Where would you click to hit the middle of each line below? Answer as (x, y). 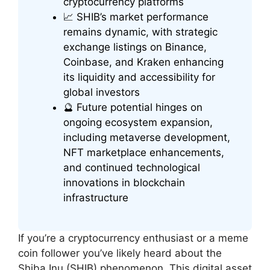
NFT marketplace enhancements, (144, 153)
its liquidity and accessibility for (139, 77)
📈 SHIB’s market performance (136, 17)
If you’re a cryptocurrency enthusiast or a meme (133, 238)
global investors (102, 93)
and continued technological (132, 168)
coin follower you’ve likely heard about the (120, 253)
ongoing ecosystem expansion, (138, 123)
